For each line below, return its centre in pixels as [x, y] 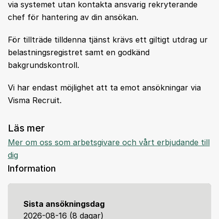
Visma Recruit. [35, 100]
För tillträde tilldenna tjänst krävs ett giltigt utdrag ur [108, 40]
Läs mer [26, 128]
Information [32, 168]
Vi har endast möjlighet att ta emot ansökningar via [104, 88]
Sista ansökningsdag [64, 204]
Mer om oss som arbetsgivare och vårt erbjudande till [109, 142]
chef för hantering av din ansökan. [73, 17]
